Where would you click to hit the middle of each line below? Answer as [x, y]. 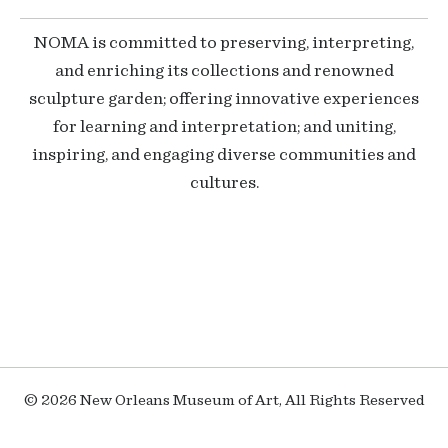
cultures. [224, 183]
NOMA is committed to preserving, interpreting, [224, 43]
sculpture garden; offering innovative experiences [224, 99]
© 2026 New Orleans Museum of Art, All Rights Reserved [224, 400]
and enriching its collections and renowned [224, 71]
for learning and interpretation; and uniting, [224, 127]
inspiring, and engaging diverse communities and [224, 155]
